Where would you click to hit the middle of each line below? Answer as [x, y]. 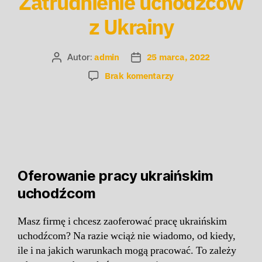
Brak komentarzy [139, 75]
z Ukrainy [131, 26]
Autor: [81, 57]
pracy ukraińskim [154, 175]
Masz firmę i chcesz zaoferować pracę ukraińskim [122, 221]
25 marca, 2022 [178, 57]
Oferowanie [57, 175]
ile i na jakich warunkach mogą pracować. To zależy [127, 250]
